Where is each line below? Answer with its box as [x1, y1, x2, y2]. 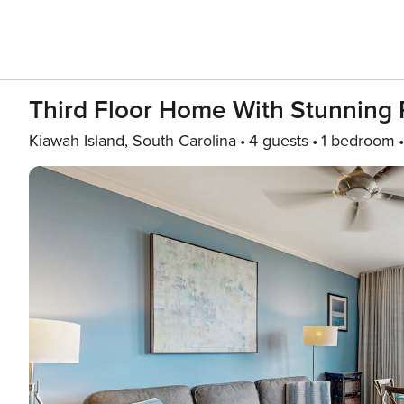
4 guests [249, 131, 308, 151]
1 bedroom [321, 131, 395, 151]
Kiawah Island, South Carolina [29, 131, 236, 151]
